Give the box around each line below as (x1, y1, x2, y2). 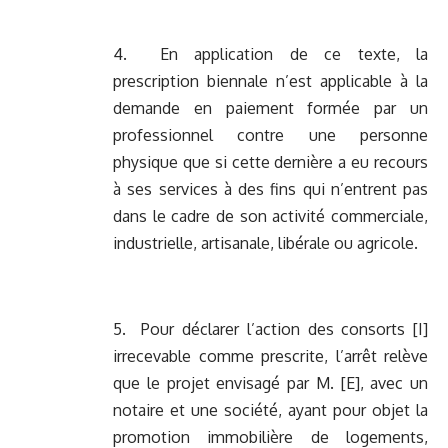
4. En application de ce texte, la (113, 44, 428, 65)
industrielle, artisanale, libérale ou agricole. (113, 233, 418, 254)
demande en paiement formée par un (113, 98, 428, 119)
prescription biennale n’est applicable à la (113, 71, 428, 92)
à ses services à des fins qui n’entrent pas (113, 179, 428, 200)
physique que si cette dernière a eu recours (113, 152, 428, 173)
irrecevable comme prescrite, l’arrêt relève (113, 346, 428, 367)
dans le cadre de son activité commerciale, (113, 206, 428, 227)
